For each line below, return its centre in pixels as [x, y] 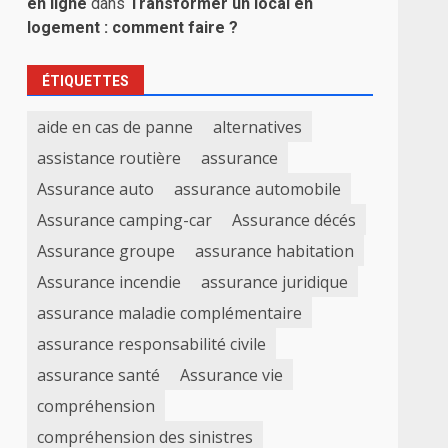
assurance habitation [275, 250]
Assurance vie [232, 374]
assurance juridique [275, 281]
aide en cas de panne [115, 126]
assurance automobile [258, 188]
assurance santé [99, 374]
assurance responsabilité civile [152, 343]
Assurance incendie [109, 281]
